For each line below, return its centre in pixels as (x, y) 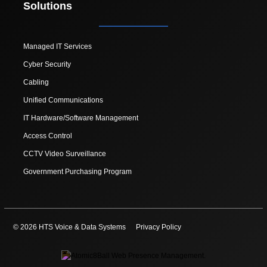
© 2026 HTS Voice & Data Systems (70, 227)
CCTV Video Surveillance (65, 153)
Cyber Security (47, 64)
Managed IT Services (58, 46)
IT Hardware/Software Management (81, 118)
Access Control (48, 136)
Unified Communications (63, 100)
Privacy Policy (158, 227)
